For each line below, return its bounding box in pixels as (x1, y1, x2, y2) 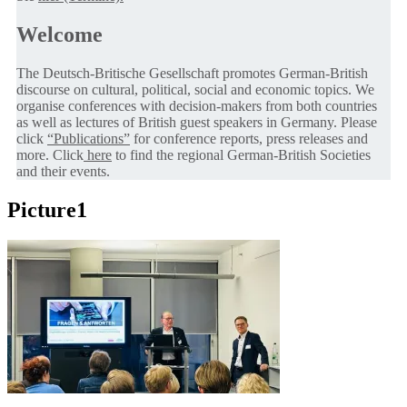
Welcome (16, 22, 103, 46)
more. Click (16, 146, 84, 163)
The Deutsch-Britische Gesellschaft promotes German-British (16, 65, 368, 81)
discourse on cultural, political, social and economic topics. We (16, 81, 374, 97)
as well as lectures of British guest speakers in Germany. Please (16, 114, 377, 130)
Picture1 (7, 197, 87, 222)
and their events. (16, 163, 110, 179)
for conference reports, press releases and (130, 130, 368, 146)
